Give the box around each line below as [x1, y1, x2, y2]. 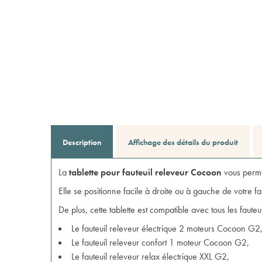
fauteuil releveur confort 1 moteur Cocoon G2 [82, 236, 247, 249]
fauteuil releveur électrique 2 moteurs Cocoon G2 [82, 222, 260, 235]
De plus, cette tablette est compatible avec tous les [58, 204, 240, 216]
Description [63, 137, 101, 147]
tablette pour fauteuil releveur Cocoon [69, 166, 222, 178]
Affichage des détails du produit [128, 137, 238, 147]
